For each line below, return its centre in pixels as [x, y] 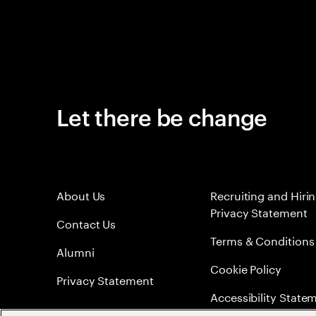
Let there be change [162, 116]
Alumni [75, 251]
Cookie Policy [246, 268]
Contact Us [86, 223]
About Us [81, 194]
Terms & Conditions [262, 239]
